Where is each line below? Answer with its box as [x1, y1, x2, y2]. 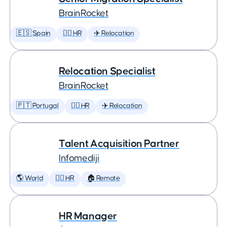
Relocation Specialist [59, 66, 156, 77]
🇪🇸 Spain [16, 30, 51, 37]
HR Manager [59, 211, 117, 221]
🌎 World [16, 175, 44, 182]
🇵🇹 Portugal [16, 102, 59, 109]
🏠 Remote [86, 175, 120, 182]
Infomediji [59, 154, 99, 163]
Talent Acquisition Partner [59, 138, 179, 149]
